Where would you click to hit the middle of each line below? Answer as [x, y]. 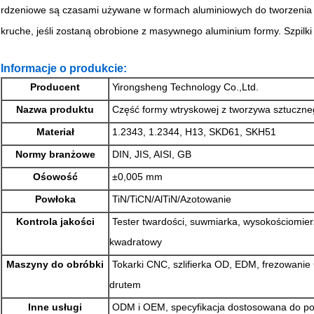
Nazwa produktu [55, 109]
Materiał [55, 131]
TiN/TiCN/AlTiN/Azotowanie [170, 199]
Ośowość [55, 176]
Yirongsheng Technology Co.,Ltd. [184, 87]
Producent [55, 87]
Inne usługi [55, 307]
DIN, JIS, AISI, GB [150, 154]
